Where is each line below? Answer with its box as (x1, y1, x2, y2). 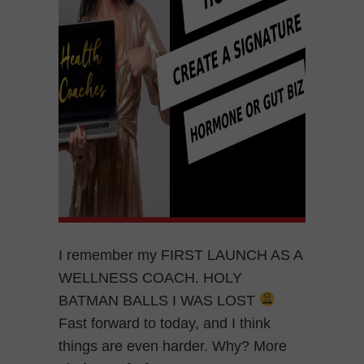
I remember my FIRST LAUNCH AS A (58, 246, 302, 263)
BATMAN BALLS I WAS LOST (58, 292, 259, 309)
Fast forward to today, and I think (58, 314, 271, 331)
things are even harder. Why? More (58, 337, 287, 354)
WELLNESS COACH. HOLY (58, 269, 242, 286)
